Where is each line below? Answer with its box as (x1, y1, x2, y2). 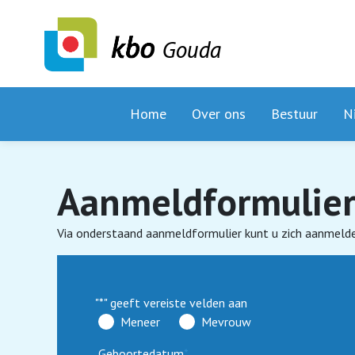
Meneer (120, 314, 160, 330)
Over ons (192, 105, 246, 123)
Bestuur (271, 105, 318, 123)
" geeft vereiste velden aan (104, 295, 247, 311)
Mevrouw (201, 314, 251, 330)
